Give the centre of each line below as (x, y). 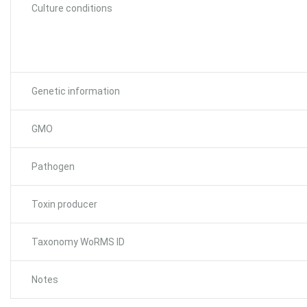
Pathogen (53, 166)
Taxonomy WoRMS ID (78, 242)
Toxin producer (64, 204)
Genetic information (76, 91)
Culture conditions (72, 8)
